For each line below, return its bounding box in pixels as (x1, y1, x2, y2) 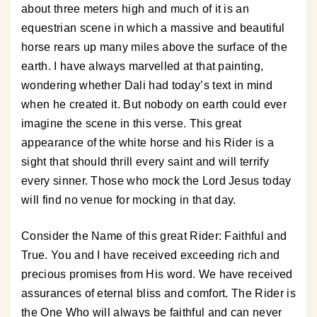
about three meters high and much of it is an (21, 3, 250, 16)
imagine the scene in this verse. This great (21, 117, 242, 130)
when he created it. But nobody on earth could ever (21, 98, 287, 111)
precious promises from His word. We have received (21, 268, 293, 281)
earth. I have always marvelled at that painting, (21, 60, 264, 73)
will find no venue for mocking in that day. (21, 194, 236, 207)
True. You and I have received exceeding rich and (21, 249, 280, 262)
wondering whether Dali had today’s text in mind (21, 79, 273, 92)
